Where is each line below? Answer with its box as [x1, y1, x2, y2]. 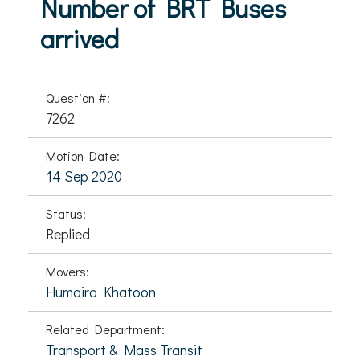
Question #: [46, 89, 110, 106]
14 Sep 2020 [46, 166, 122, 186]
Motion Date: [46, 147, 120, 164]
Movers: [46, 263, 89, 280]
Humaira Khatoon [46, 282, 156, 301]
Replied [46, 224, 90, 243]
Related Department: [46, 321, 165, 337]
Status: [46, 205, 86, 222]
